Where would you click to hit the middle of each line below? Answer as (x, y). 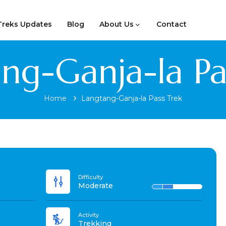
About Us (117, 24)
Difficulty (91, 177)
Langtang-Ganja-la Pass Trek (132, 98)
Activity (89, 215)
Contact (172, 24)
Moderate (96, 186)
